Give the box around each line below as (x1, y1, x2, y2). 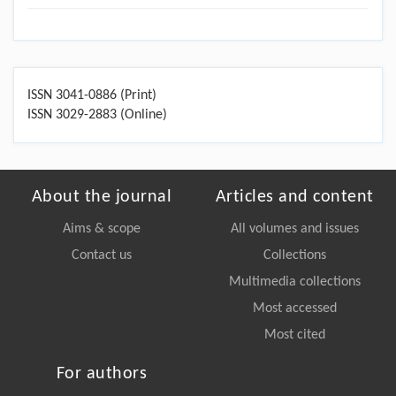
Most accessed (252, 301, 337, 316)
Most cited (263, 328, 325, 343)
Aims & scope (63, 222, 141, 237)
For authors (56, 365, 148, 384)
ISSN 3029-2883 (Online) (27, 108, 167, 123)
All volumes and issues (230, 222, 359, 237)
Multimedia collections (228, 275, 361, 290)
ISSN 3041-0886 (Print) (27, 88, 156, 103)
